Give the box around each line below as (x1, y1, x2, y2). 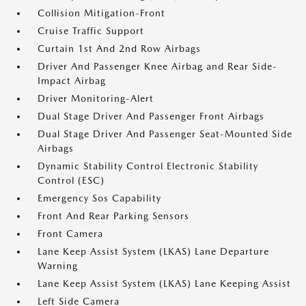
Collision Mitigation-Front (38, 8, 165, 19)
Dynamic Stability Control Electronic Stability (38, 161, 258, 172)
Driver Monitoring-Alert (38, 93, 154, 105)
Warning (38, 260, 78, 272)
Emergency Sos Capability (38, 193, 161, 204)
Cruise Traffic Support (38, 25, 144, 37)
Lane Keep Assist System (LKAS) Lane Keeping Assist (38, 278, 291, 290)
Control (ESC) (38, 175, 105, 186)
